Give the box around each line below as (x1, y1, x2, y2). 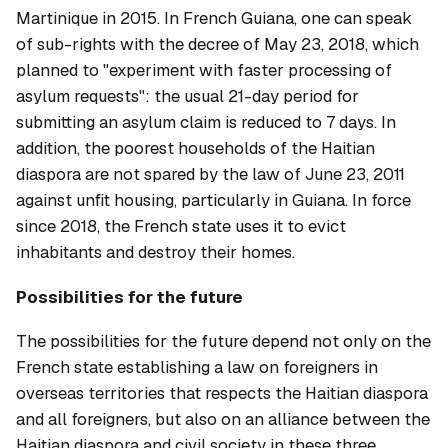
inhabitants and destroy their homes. (16, 241, 295, 264)
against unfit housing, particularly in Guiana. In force (16, 189, 411, 212)
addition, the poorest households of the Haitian (16, 137, 375, 160)
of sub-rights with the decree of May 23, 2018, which (16, 33, 419, 56)
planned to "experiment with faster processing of (16, 59, 392, 82)
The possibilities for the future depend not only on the (16, 329, 431, 352)
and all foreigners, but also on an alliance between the (16, 407, 430, 430)
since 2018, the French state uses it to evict (16, 215, 346, 238)
